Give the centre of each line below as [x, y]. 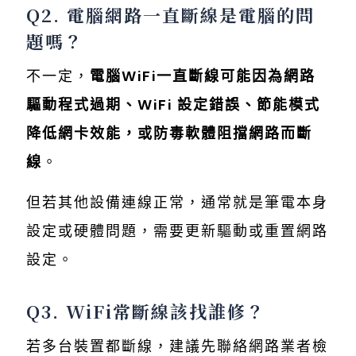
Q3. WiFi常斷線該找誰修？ [146, 311]
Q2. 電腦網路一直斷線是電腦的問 [170, 15]
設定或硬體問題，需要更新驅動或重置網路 [177, 232]
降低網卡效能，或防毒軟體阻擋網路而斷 [169, 134]
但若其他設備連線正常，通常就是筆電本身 [177, 203]
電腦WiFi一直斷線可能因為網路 [203, 77]
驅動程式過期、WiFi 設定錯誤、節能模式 [173, 105]
